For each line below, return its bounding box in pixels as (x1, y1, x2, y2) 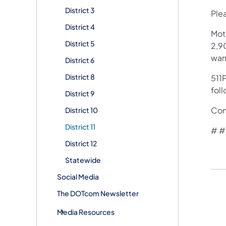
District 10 (65, 105, 98, 115)
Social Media (57, 172, 99, 181)
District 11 (65, 122, 95, 131)
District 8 (65, 72, 95, 81)
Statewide (65, 155, 101, 164)
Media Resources (57, 207, 115, 216)
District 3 (65, 5, 95, 15)
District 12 (65, 138, 97, 148)
